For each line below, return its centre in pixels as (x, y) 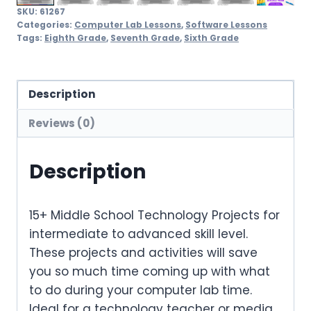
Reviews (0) (62, 123)
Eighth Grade (75, 38)
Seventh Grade (145, 38)
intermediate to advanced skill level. (138, 234)
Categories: (45, 25)
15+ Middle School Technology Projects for (154, 215)
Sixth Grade (211, 38)
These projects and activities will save (143, 252)
